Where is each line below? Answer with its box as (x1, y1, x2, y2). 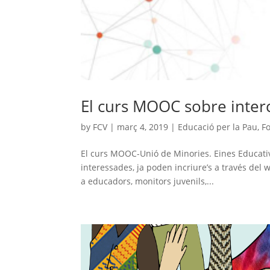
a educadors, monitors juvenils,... (81, 175, 215, 187)
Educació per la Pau (178, 121, 258, 133)
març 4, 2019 (117, 121, 169, 133)
